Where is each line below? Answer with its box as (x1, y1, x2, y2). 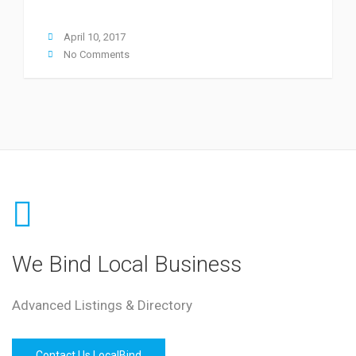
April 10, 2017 (61, 31, 126, 43)
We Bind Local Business (12, 251, 242, 277)
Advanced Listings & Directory (12, 297, 192, 313)
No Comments (61, 48, 130, 60)
